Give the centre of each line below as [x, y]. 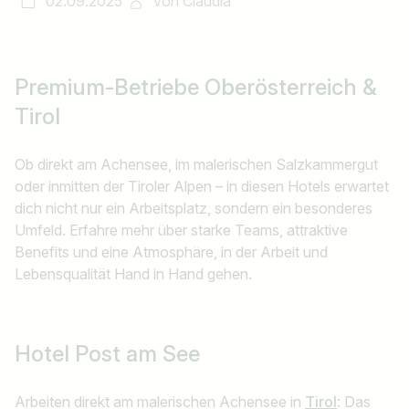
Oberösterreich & [291, 87]
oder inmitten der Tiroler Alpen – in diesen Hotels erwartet [202, 186]
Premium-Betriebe [110, 87]
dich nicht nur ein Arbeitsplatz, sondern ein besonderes [194, 208]
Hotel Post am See [107, 354]
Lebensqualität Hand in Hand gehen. [133, 274]
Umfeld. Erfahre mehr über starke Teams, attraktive [181, 230]
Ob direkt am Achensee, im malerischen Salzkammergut [196, 164]
